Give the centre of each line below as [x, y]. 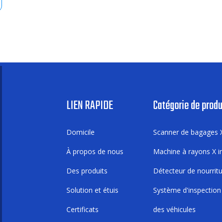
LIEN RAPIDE [90, 106]
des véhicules [174, 209]
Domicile [81, 132]
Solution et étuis [92, 190]
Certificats [83, 209]
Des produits [87, 171]
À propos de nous [95, 151]
